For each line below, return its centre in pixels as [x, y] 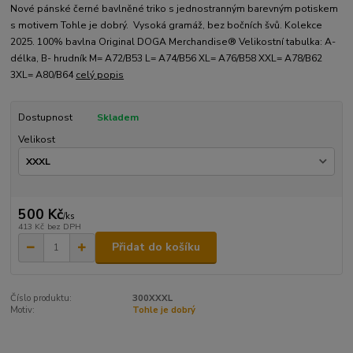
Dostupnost [45, 117]
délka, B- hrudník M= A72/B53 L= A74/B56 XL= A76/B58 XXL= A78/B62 [167, 58]
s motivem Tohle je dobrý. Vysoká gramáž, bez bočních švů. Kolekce [167, 25]
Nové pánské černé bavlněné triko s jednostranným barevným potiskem [175, 8]
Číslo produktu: [41, 298]
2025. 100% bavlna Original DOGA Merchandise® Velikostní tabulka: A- [173, 41]
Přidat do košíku [156, 247]
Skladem [117, 117]
